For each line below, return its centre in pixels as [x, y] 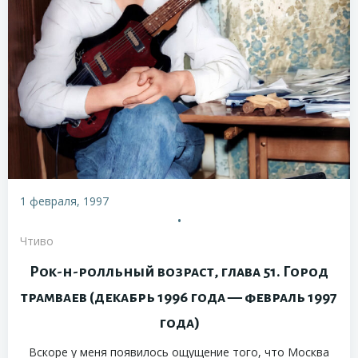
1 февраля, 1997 [64, 201]
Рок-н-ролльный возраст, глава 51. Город [179, 272]
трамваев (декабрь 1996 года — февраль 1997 [179, 298]
